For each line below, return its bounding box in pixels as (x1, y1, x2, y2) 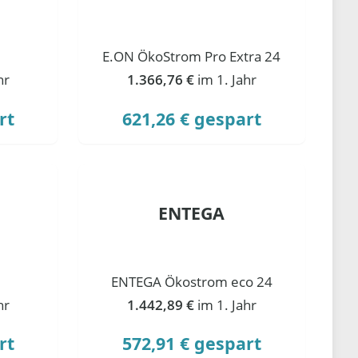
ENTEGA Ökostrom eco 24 (110, 272, 272, 291)
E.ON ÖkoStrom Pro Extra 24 (102, 46, 281, 66)
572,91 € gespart (121, 332, 261, 356)
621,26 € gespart (121, 106, 261, 130)
